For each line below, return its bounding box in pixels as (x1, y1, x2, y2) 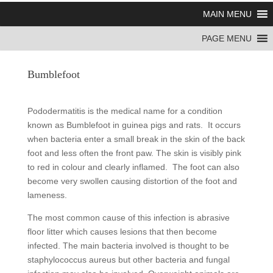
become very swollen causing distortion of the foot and (27, 176, 237, 186)
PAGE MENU (202, 34, 252, 43)
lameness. (27, 190, 67, 200)
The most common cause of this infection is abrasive (27, 213, 230, 222)
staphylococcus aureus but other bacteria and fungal (27, 255, 230, 264)
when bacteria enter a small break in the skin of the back (27, 134, 245, 144)
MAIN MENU (203, 9, 252, 19)
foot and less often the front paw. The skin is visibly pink (27, 148, 241, 158)
